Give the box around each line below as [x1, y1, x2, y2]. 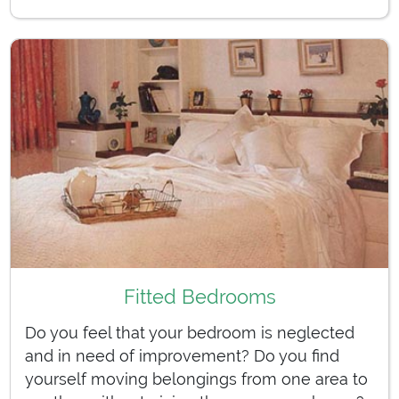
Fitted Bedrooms [123, 284, 276, 308]
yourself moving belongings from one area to [25, 369, 368, 388]
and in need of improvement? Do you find [25, 346, 339, 365]
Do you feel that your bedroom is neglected [25, 322, 354, 342]
